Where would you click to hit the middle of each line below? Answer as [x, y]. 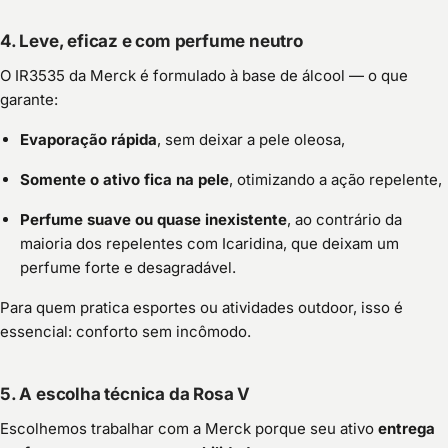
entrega [406, 428]
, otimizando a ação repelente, [335, 180]
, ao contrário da [344, 220]
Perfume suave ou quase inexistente [153, 220]
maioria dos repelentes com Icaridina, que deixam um [209, 244]
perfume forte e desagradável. [128, 268]
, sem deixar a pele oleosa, [251, 140]
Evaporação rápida [88, 140]
